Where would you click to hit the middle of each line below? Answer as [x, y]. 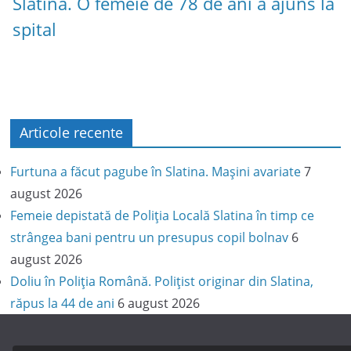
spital [34, 29]
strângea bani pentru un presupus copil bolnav [150, 237]
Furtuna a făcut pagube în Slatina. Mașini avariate [156, 171]
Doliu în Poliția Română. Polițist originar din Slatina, [162, 281]
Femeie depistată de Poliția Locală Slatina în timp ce [163, 215]
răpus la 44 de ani [63, 303]
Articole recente [72, 132]
